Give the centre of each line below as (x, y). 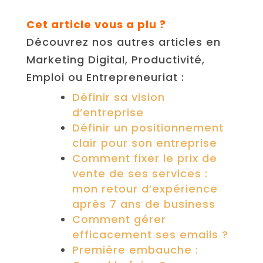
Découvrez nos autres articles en (123, 42)
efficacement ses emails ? (150, 234)
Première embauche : (135, 249)
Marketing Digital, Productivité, (115, 59)
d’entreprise (108, 112)
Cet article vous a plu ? (96, 24)
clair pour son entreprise (144, 143)
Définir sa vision (118, 97)
